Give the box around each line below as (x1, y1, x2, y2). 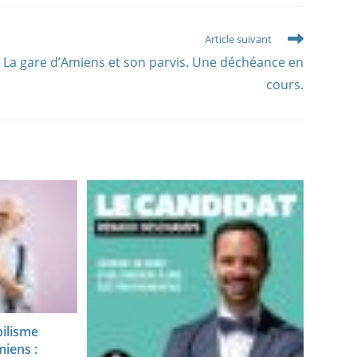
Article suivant (204, 31, 272, 46)
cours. (265, 75, 304, 93)
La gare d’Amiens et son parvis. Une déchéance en (2, 53, 304, 71)
